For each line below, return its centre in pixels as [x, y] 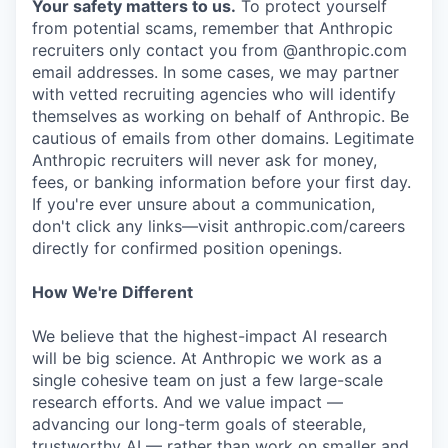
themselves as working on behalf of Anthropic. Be [220, 116]
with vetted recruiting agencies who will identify [214, 94]
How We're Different [112, 292]
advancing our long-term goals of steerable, [199, 424]
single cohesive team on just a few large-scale [207, 380]
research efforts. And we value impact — [187, 402]
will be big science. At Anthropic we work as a [207, 358]
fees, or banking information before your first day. [221, 182]
